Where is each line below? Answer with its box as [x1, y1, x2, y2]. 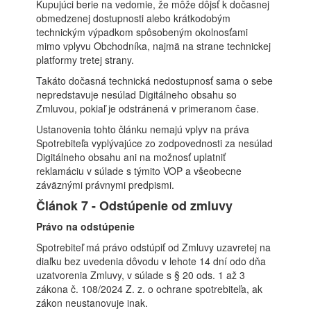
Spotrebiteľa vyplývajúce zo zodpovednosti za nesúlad [36, 136, 274, 150]
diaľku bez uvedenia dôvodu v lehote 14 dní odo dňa [36, 254, 267, 268]
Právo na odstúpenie [36, 219, 135, 233]
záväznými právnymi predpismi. [36, 178, 175, 192]
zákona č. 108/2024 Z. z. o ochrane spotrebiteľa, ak [36, 282, 263, 296]
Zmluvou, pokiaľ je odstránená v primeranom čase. [36, 101, 260, 115]
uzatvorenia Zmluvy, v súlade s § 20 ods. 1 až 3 [36, 268, 246, 282]
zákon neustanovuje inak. [36, 296, 149, 310]
